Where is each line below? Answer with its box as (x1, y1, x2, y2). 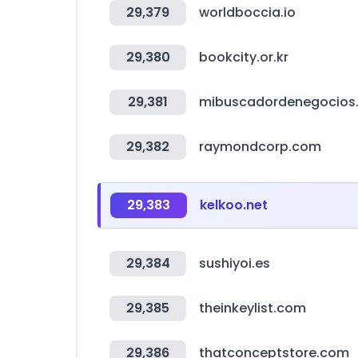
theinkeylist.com (199, 299, 306, 317)
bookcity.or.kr (199, 48, 288, 66)
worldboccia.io (199, 3, 296, 22)
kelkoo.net (200, 196, 268, 214)
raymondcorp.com (199, 137, 321, 156)
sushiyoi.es (199, 254, 270, 272)
